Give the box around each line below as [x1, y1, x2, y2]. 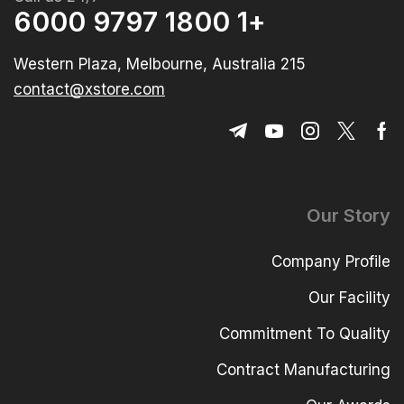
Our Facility [308, 289, 390, 308]
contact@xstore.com [14, 80, 165, 99]
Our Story [307, 205, 390, 227]
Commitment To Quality [219, 325, 390, 344]
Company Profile [271, 252, 390, 271]
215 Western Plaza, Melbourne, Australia [280, 55, 306, 74]
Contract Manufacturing [216, 361, 390, 380]
